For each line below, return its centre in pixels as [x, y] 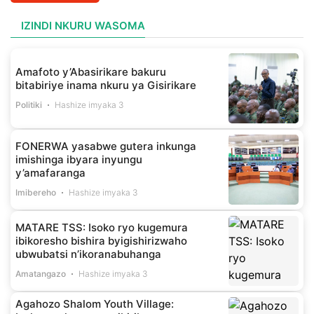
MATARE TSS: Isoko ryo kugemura [102, 228]
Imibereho [36, 193]
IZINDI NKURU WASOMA [83, 26]
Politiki [29, 104]
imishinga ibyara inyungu [79, 160]
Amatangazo [41, 274]
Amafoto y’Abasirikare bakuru [91, 71]
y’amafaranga [50, 173]
